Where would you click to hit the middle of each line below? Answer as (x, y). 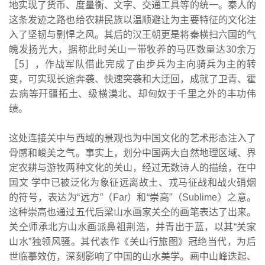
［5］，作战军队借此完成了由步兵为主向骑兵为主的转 (132, 64)
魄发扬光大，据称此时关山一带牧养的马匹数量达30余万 (132, 49)
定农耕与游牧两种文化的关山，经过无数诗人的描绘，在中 (132, 167)
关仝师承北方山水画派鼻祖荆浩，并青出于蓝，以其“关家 (132, 227)
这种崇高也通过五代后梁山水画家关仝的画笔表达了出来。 (132, 212)
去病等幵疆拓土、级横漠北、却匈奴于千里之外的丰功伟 (132, 93)
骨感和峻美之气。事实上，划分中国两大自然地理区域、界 (132, 153)
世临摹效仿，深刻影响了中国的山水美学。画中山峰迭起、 (132, 256)
